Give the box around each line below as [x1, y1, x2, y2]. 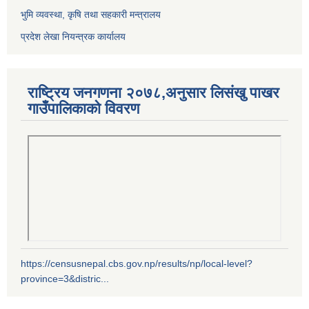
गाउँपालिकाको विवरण [28, 100, 139, 118]
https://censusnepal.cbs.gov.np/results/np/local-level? [21, 257, 252, 269]
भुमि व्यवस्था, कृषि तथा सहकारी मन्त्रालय [21, 9, 161, 21]
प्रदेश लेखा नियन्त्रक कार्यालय [21, 31, 126, 43]
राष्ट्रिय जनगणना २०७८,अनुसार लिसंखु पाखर [28, 84, 279, 102]
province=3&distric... [21, 272, 109, 284]
